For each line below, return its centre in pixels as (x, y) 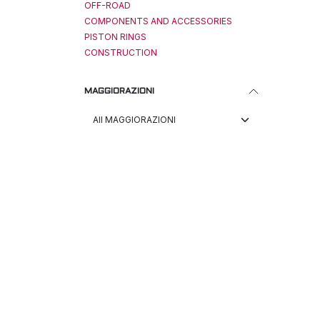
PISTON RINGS (115, 37)
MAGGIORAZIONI (119, 91)
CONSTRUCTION (121, 52)
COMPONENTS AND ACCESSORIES (158, 21)
